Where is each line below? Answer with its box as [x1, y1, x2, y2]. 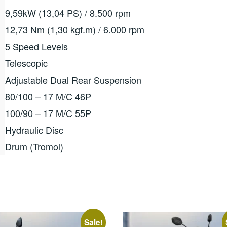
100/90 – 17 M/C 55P [5, 106, 91, 120]
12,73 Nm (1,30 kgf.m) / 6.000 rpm [5, 22, 144, 36]
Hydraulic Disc [5, 123, 63, 136]
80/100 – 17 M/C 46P [5, 89, 91, 103]
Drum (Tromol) [5, 139, 63, 153]
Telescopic [5, 56, 48, 69]
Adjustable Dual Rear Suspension [5, 72, 141, 86]
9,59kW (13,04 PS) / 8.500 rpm [5, 6, 131, 19]
